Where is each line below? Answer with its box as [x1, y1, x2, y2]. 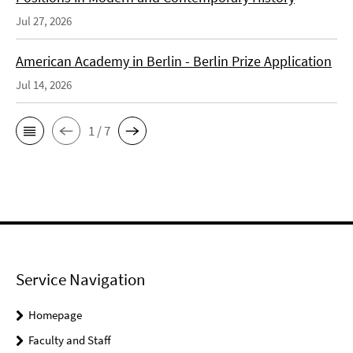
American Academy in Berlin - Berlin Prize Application [16, 52, 332, 70]
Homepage [28, 307, 82, 322]
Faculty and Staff [28, 333, 111, 347]
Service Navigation [16, 269, 145, 290]
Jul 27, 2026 [16, 13, 72, 28]
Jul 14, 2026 [16, 77, 72, 92]
